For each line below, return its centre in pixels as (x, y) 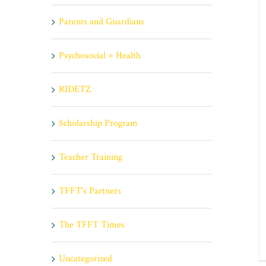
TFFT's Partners (90, 191)
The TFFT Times (92, 224)
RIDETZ (75, 89)
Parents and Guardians (102, 21)
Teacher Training (91, 157)
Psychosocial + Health (100, 55)
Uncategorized (85, 258)
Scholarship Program (98, 123)
